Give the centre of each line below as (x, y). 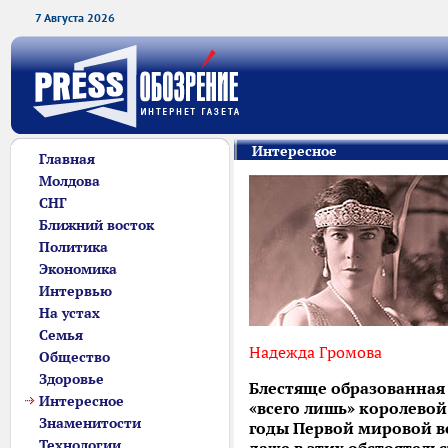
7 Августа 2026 (75, 17)
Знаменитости (90, 423)
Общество (74, 357)
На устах (69, 313)
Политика (73, 247)
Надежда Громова (315, 352)
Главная (67, 159)
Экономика (78, 269)
